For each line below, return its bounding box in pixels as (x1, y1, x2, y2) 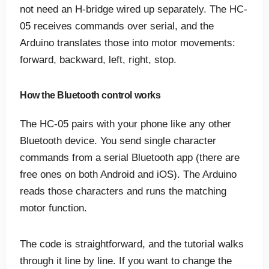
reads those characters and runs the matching (20, 185, 226, 197)
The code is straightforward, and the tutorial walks (20, 238, 244, 250)
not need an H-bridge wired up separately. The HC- (20, 4, 247, 16)
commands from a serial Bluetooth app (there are (20, 151, 240, 163)
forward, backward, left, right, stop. (20, 54, 177, 66)
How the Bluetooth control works (20, 90, 161, 101)
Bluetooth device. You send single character (20, 134, 216, 147)
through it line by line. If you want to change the (20, 255, 232, 267)
